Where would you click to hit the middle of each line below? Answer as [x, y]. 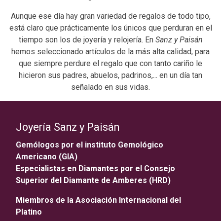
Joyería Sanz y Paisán [69, 127]
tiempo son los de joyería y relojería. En [87, 39]
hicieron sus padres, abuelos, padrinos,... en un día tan [110, 75]
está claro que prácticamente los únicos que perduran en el [110, 28]
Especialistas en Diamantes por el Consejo [95, 168]
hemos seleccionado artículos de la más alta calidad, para [110, 51]
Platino [29, 212]
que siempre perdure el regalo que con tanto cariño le [110, 63]
